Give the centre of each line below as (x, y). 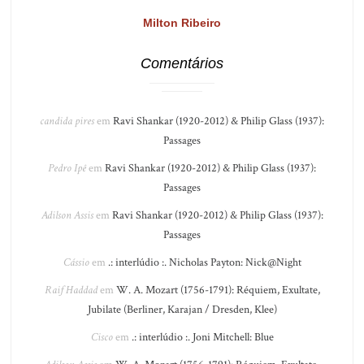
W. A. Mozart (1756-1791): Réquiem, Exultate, (218, 290)
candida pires (67, 121)
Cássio (76, 262)
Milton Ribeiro (182, 23)
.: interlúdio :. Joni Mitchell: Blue (202, 337)
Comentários (182, 63)
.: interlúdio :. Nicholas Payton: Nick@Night (204, 262)
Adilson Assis (67, 215)
